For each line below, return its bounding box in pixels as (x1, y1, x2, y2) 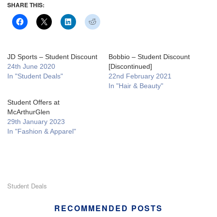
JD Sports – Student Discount (7, 52, 97, 61)
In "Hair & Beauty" (108, 81, 163, 90)
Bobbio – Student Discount (108, 52, 190, 61)
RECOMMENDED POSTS (54, 202, 163, 214)
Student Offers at (7, 98, 60, 106)
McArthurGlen (7, 108, 50, 116)
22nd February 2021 (108, 72, 171, 80)
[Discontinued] (108, 62, 152, 70)
